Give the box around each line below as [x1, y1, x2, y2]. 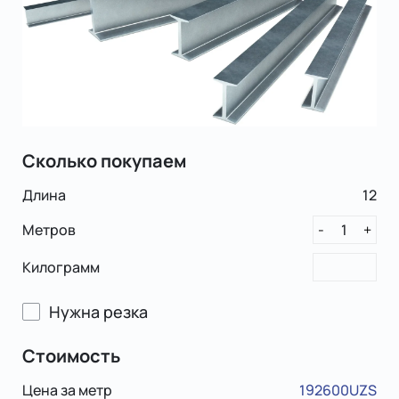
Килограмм [22, 256, 100, 277]
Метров [22, 219, 76, 240]
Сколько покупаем [22, 149, 186, 174]
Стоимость [22, 344, 120, 369]
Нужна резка [49, 301, 148, 323]
